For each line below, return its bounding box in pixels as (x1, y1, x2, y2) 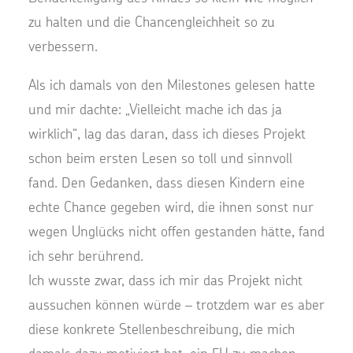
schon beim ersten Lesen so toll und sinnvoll (28, 149, 292, 167)
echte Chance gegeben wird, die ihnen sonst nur (28, 198, 314, 216)
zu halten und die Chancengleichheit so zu (28, 13, 275, 31)
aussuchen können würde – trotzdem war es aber (28, 295, 325, 314)
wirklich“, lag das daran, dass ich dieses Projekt (28, 124, 306, 143)
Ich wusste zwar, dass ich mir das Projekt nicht (28, 271, 303, 289)
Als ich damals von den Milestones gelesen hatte (28, 76, 315, 94)
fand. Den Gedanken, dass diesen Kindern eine (28, 173, 305, 191)
